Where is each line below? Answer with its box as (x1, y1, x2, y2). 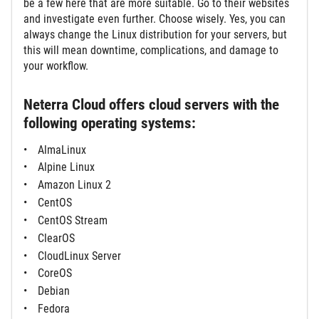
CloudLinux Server (38, 249, 121, 263)
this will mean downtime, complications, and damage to (23, 43, 278, 58)
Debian (38, 284, 70, 298)
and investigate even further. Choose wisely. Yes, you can (23, 12, 286, 26)
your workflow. (23, 59, 88, 73)
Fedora (38, 302, 70, 316)
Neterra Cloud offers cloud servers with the (23, 95, 279, 113)
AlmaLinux (38, 142, 86, 157)
